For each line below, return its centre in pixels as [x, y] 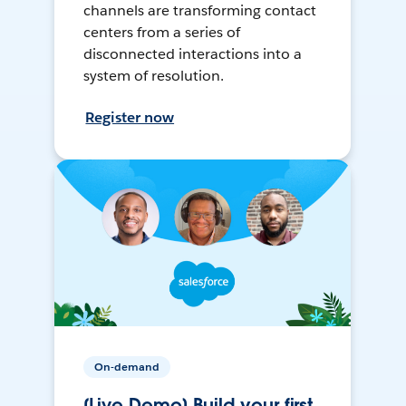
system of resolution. [154, 76]
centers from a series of [162, 33]
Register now [130, 118]
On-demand [127, 367]
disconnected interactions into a [193, 54]
